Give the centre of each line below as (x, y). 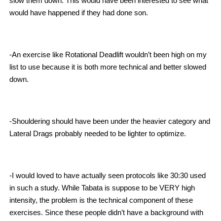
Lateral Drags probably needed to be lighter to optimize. (98, 133)
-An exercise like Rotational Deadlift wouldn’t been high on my (108, 54)
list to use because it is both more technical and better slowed (108, 67)
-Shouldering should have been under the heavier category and (110, 121)
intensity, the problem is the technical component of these (101, 200)
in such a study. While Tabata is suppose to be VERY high (102, 187)
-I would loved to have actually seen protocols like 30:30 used (108, 175)
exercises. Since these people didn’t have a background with (106, 212)
